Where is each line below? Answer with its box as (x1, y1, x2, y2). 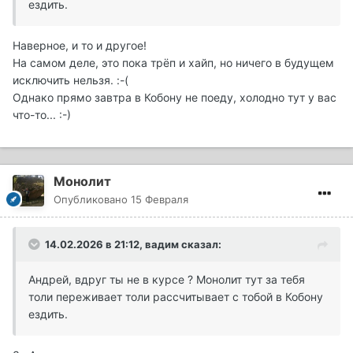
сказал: (179, 238, 221, 251)
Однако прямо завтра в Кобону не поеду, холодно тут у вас (13, 91, 336, 105)
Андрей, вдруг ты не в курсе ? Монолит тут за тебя (28, 273, 305, 287)
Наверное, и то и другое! (13, 39, 147, 53)
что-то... (13, 108, 59, 122)
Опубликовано (54, 193, 131, 206)
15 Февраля (131, 193, 188, 206)
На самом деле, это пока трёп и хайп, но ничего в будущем (13, 56, 334, 70)
